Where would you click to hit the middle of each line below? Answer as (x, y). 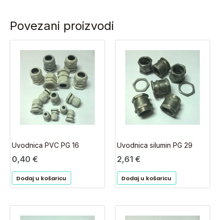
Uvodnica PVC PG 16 (45, 145)
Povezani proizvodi (62, 26)
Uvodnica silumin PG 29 (154, 145)
